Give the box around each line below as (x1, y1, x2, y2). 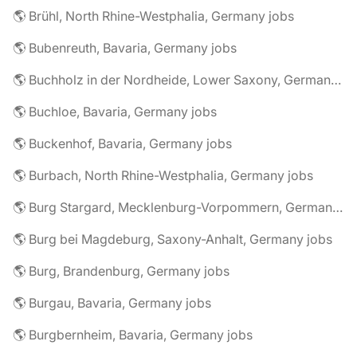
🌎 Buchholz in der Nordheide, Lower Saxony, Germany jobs (331, 72, 341, 88)
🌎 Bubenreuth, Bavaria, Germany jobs (13, 40, 237, 56)
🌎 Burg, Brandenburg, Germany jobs (13, 263, 229, 279)
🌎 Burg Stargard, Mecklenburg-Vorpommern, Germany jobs (332, 199, 343, 215)
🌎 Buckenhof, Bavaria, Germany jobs (13, 135, 232, 151)
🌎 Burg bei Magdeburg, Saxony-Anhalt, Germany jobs (13, 231, 332, 247)
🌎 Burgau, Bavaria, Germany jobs (13, 295, 211, 311)
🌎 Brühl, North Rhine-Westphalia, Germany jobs (13, 8, 294, 24)
